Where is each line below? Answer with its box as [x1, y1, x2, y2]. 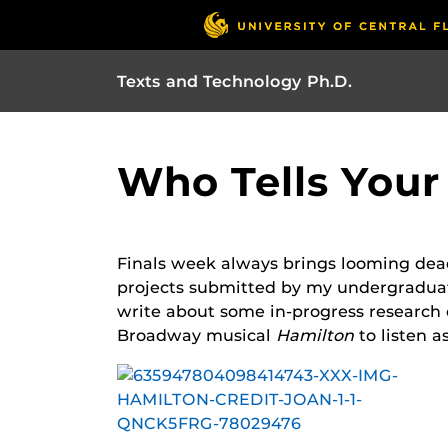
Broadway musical [117, 326, 276, 345]
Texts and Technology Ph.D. [117, 71, 352, 91]
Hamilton [276, 326, 359, 345]
